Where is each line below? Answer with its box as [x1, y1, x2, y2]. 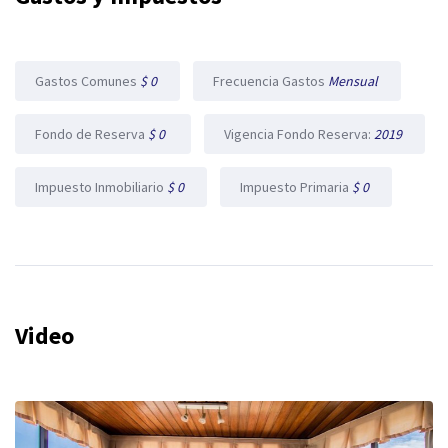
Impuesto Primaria [240, 178, 352, 196]
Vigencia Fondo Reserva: [224, 125, 374, 143]
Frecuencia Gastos [213, 72, 328, 90]
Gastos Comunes [35, 72, 140, 90]
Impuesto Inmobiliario [35, 178, 167, 196]
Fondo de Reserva [35, 125, 148, 143]
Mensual [328, 72, 381, 90]
